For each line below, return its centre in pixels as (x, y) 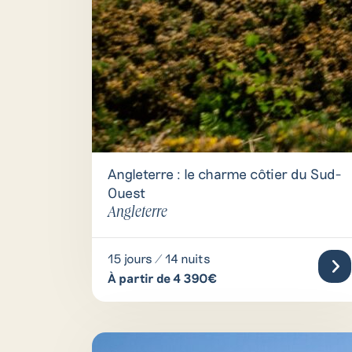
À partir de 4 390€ (162, 278)
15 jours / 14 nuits (159, 258)
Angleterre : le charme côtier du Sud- (224, 174)
